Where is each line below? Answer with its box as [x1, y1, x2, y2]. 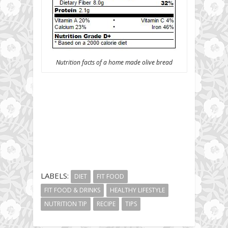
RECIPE [97, 199, 116, 209]
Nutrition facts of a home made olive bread [55, 58, 173, 67]
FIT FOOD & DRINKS [44, 186, 100, 195]
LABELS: [41, 170, 69, 181]
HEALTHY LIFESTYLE [110, 186, 165, 195]
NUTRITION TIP [44, 199, 87, 209]
